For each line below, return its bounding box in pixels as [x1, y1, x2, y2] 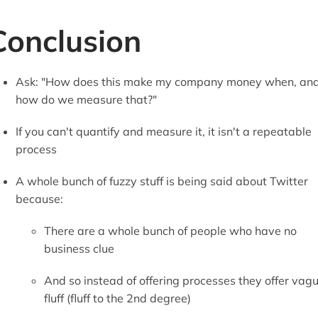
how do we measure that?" [15, 92, 157, 106]
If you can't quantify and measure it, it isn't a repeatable [15, 124, 312, 138]
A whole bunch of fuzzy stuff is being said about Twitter [15, 173, 308, 188]
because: [15, 191, 63, 206]
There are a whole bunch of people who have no [43, 223, 297, 238]
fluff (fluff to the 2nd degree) [43, 290, 191, 305]
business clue [43, 241, 114, 256]
